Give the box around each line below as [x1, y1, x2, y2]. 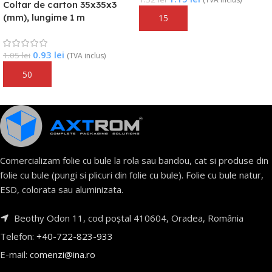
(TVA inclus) [67, 50, 106, 61]
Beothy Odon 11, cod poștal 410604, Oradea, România [12, 212, 243, 225]
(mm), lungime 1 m [3, 12, 85, 23]
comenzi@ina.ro [27, 248, 95, 261]
